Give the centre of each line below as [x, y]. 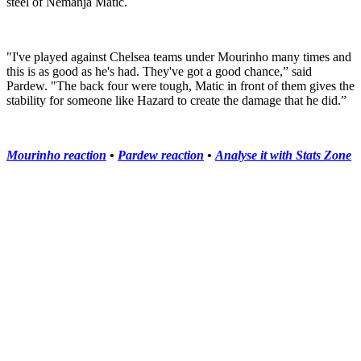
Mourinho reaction [56, 156]
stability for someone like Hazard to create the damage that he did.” [176, 101]
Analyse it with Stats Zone [283, 156]
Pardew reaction [161, 156]
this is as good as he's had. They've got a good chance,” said [159, 72]
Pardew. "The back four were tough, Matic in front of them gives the [180, 86]
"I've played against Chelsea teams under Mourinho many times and [179, 57]
